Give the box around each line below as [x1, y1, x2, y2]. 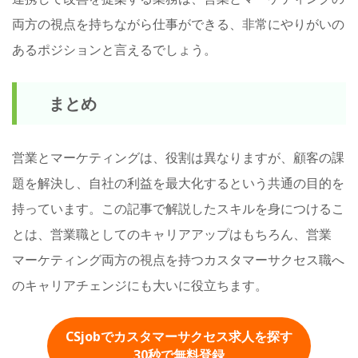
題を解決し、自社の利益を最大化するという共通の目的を [12, 174, 344, 193]
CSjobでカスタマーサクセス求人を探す [66, 327, 292, 345]
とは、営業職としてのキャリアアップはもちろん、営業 [12, 225, 332, 244]
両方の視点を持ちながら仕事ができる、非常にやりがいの [12, 15, 344, 34]
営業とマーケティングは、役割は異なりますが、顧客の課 [12, 149, 344, 167]
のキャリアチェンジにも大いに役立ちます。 [12, 276, 268, 295]
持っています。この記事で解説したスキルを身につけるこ [12, 200, 344, 218]
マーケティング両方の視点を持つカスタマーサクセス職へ [12, 251, 344, 269]
